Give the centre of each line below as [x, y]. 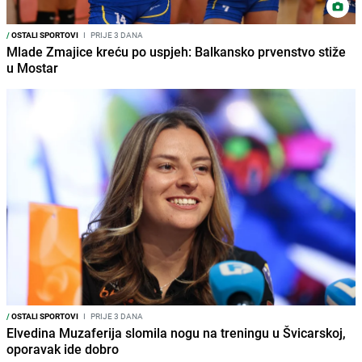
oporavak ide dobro [63, 349]
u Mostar [32, 67]
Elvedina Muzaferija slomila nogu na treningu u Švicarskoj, [176, 333]
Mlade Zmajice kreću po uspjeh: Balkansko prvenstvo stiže [176, 51]
